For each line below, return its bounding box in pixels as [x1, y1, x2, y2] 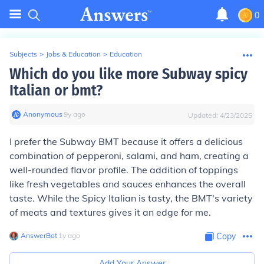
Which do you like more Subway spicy [9, 65, 247, 83]
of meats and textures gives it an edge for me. [9, 206, 211, 218]
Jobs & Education [46, 49, 101, 58]
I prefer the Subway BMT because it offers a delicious [9, 136, 243, 147]
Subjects [9, 49, 37, 58]
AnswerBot [21, 231, 57, 240]
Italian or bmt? [9, 81, 103, 100]
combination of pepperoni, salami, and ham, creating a [9, 150, 249, 161]
